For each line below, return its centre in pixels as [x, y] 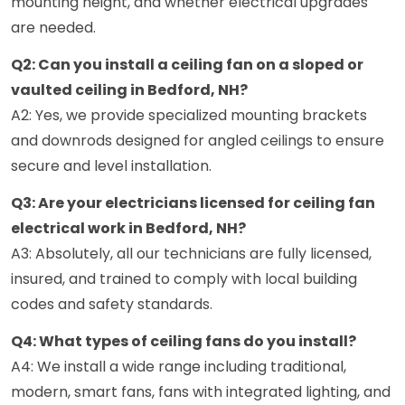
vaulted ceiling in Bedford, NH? [129, 90]
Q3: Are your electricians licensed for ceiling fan [193, 203]
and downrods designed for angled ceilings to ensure [198, 141]
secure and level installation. [111, 166]
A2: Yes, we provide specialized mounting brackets [189, 116]
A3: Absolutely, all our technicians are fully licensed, [191, 254]
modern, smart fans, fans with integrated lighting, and [201, 392]
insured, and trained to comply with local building [184, 279]
